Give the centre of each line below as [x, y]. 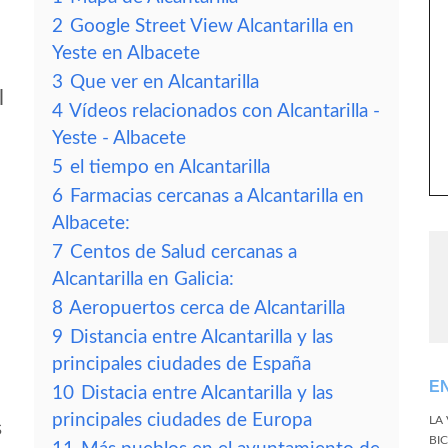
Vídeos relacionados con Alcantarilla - [224, 111]
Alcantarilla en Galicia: [143, 279]
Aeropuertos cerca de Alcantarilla [207, 308]
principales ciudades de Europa [182, 420]
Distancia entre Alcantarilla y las [201, 337]
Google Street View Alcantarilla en [212, 26]
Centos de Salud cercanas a [183, 252]
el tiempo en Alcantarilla [170, 167]
